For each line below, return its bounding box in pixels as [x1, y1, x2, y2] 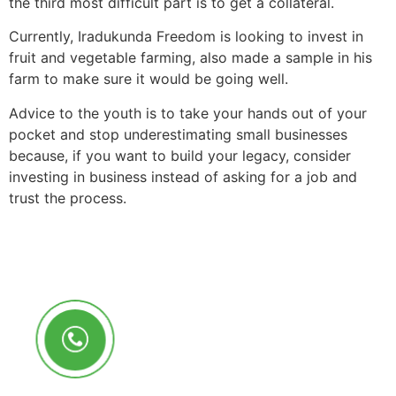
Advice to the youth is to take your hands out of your [9, 103, 367, 122]
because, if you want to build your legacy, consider [9, 146, 351, 164]
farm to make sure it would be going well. [9, 70, 288, 88]
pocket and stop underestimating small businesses [9, 125, 347, 143]
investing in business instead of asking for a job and [9, 167, 357, 186]
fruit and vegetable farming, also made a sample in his [9, 49, 372, 67]
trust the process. [9, 188, 126, 207]
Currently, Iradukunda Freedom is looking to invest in [9, 27, 363, 46]
